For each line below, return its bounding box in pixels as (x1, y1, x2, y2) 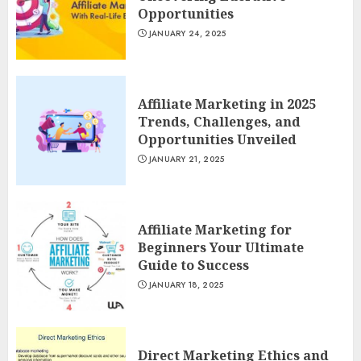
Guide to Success (138, 256, 249, 274)
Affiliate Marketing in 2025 (138, 95, 316, 113)
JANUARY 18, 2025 (148, 279, 224, 291)
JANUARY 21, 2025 (148, 153, 225, 165)
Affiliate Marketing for (138, 221, 292, 239)
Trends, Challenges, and (138, 113, 301, 131)
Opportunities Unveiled (138, 131, 297, 148)
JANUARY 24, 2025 (148, 27, 226, 39)
